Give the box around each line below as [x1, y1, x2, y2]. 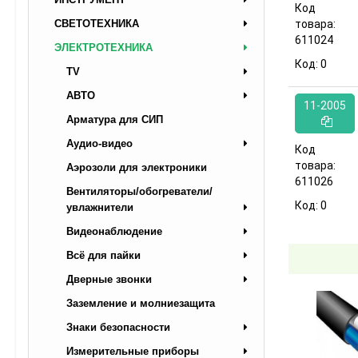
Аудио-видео [66, 137, 133, 149]
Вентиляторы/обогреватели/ [66, 185, 213, 197]
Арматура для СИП [66, 113, 163, 125]
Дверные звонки [66, 272, 152, 285]
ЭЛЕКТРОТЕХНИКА [54, 41, 153, 54]
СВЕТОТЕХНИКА [54, 17, 139, 30]
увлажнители [66, 201, 133, 213]
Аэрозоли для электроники [66, 161, 207, 173]
